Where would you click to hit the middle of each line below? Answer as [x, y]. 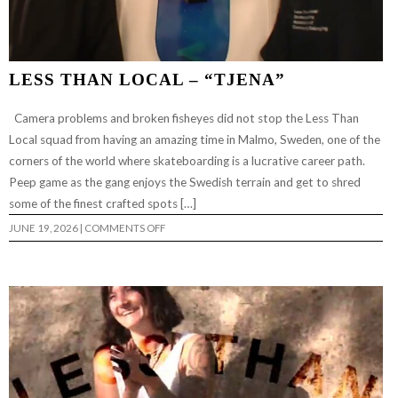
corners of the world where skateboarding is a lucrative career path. [187, 160]
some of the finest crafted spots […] [104, 203]
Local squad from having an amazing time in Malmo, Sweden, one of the [195, 139]
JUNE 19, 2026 [44, 227]
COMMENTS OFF [125, 227]
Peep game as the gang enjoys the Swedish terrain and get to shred [185, 182]
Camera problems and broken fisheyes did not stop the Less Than [184, 118]
